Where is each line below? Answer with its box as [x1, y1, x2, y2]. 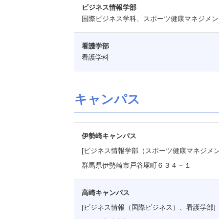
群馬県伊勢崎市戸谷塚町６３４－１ [82, 161, 191, 169]
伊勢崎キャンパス [82, 132, 136, 140]
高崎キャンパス [82, 189, 130, 197]
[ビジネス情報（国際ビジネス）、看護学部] [82, 203, 216, 211]
